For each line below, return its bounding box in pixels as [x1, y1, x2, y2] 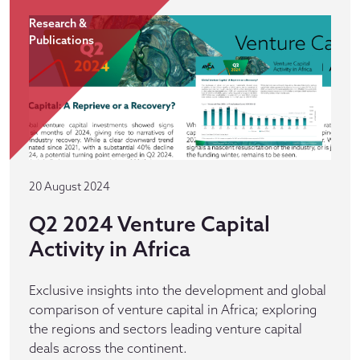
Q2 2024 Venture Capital [29, 211, 270, 237]
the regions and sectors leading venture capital [29, 321, 302, 337]
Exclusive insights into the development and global [29, 282, 326, 298]
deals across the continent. [29, 340, 187, 356]
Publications [29, 33, 94, 47]
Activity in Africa [29, 235, 190, 262]
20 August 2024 [29, 179, 110, 194]
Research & [29, 16, 87, 31]
